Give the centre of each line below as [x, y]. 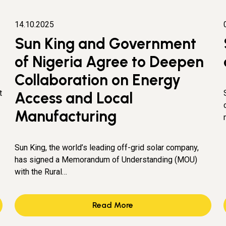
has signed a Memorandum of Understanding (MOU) [106, 160]
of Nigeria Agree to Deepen [109, 62]
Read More [113, 205]
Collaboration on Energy [98, 80]
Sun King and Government [106, 44]
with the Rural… [41, 172]
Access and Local [74, 98]
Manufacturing [66, 117]
